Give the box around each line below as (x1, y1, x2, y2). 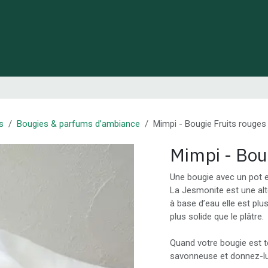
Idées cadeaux (192, 33, 249, 44)
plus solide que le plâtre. (170, 211, 264, 222)
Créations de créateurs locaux (54, 33, 173, 44)
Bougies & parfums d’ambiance (17, 118, 140, 129)
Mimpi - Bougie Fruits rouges (153, 118, 266, 129)
